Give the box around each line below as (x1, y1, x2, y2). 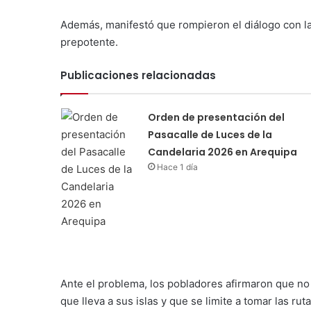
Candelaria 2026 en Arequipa (147, 144, 297, 159)
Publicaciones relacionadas (60, 67, 216, 83)
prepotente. (60, 35, 118, 49)
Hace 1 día (156, 161, 198, 172)
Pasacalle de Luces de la (147, 127, 272, 142)
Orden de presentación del (147, 110, 285, 124)
